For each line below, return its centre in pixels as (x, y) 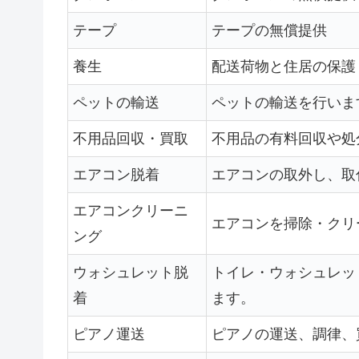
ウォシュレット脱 (131, 272)
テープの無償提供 (269, 30)
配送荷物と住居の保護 (284, 66)
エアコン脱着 (116, 174)
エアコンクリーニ (131, 210)
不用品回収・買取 (131, 138)
